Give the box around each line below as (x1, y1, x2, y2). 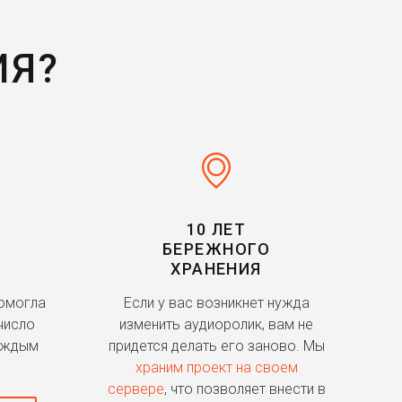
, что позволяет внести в (163, 380, 326, 398)
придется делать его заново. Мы (108, 337, 325, 355)
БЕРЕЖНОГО (162, 240, 270, 259)
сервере (107, 380, 164, 398)
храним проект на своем (135, 359, 298, 377)
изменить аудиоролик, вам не (119, 316, 313, 334)
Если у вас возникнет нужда (123, 294, 310, 312)
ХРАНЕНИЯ (170, 259, 262, 279)
